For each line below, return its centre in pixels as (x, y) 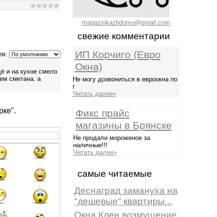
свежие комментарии (124, 36)
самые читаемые (115, 174)
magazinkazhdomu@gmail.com (126, 23)
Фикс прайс (102, 113)
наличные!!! (90, 145)
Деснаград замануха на (126, 191)
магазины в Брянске (124, 125)
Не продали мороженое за (111, 138)
